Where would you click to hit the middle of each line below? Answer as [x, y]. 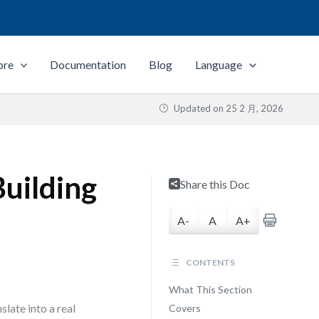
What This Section [210, 289]
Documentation [88, 64]
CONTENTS [209, 262]
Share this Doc [215, 184]
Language [219, 64]
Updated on [199, 108]
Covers [184, 308]
